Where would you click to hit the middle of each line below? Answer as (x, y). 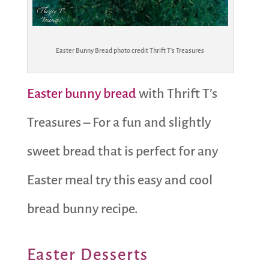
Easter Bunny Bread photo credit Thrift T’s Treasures (130, 50)
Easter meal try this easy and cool (119, 180)
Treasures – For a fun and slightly (119, 122)
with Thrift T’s (178, 93)
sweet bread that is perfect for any (122, 151)
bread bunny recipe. (82, 209)
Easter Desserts (87, 255)
